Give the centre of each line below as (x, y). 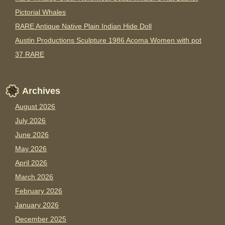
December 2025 (41, 219)
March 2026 (34, 177)
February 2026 (39, 191)
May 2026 (31, 149)
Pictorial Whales (41, 12)
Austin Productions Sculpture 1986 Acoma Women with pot (108, 40)
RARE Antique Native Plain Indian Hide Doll (84, 26)
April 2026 (31, 163)
